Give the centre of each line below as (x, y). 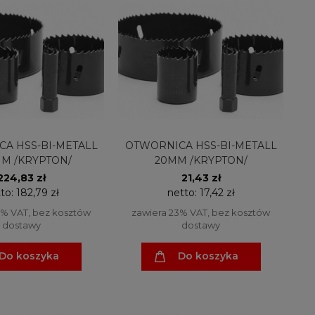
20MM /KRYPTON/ (201, 160)
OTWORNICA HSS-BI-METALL (201, 145)
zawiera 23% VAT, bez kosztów (201, 212)
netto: (183, 192)
